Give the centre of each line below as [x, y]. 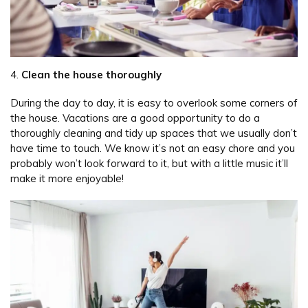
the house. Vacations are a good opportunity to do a [135, 118]
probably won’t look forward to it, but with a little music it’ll [149, 164]
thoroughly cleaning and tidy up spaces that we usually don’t [154, 133]
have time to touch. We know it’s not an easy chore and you [153, 148]
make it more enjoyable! [67, 179]
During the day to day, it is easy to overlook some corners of [154, 103]
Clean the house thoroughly [91, 74]
